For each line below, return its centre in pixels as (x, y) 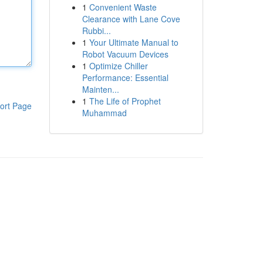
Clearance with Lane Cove (131, 19)
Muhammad (104, 113)
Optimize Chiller (118, 66)
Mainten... (100, 89)
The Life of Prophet (125, 101)
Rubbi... (96, 31)
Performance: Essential (125, 77)
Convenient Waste (123, 7)
